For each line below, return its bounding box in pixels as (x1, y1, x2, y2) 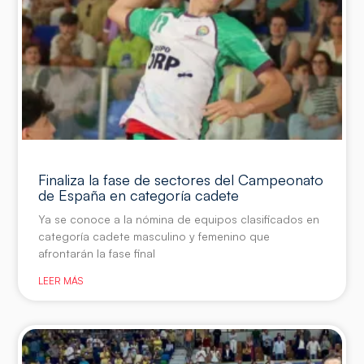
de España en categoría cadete (38, 185, 240, 204)
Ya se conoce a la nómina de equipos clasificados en (38, 211, 320, 226)
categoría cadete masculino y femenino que (38, 228, 271, 243)
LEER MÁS (38, 274, 84, 287)
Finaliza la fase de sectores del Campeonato (38, 170, 324, 188)
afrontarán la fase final (38, 245, 156, 260)
